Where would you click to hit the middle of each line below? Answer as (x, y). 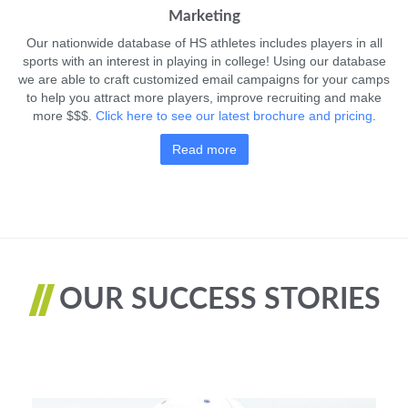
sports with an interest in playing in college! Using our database (204, 61)
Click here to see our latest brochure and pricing (234, 116)
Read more (204, 149)
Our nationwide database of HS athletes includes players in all (204, 43)
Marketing (204, 16)
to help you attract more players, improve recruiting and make (204, 97)
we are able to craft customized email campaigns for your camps (204, 79)
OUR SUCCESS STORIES (220, 300)
